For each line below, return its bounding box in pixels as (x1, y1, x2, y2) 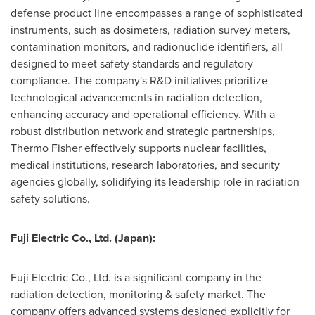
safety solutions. (11, 191, 90, 207)
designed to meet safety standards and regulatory (11, 56, 253, 72)
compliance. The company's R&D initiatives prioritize (11, 72, 268, 89)
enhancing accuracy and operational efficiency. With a (11, 106, 275, 122)
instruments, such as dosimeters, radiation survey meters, (11, 22, 290, 38)
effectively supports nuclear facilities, (82, 140, 266, 156)
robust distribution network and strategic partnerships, (11, 123, 275, 139)
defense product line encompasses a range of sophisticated (11, 5, 302, 21)
